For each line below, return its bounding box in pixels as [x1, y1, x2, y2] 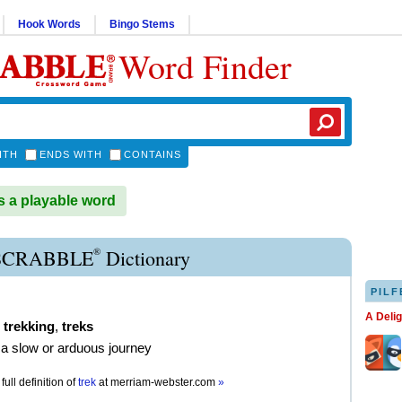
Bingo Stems [109, 18, 175, 31]
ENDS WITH [39, 149, 102, 160]
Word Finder [118, 43, 292, 89]
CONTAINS [124, 149, 181, 160]
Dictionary [100, 245, 190, 271]
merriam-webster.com [110, 376, 218, 389]
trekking [4, 319, 55, 334]
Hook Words [18, 18, 81, 31]
